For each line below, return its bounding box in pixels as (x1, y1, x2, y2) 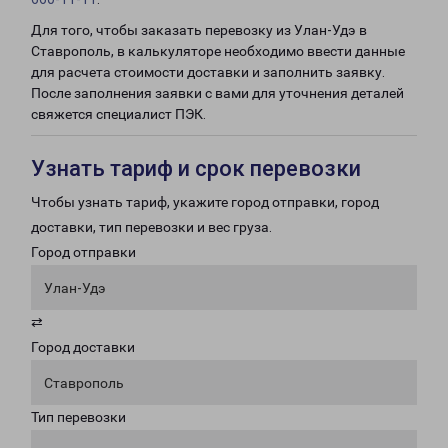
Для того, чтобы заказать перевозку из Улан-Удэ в (31, 22, 367, 38)
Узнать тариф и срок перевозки (31, 156, 361, 181)
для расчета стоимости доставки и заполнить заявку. (31, 64, 385, 80)
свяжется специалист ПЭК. (31, 106, 206, 122)
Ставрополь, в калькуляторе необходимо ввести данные (31, 43, 405, 59)
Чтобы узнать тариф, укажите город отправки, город (31, 194, 379, 210)
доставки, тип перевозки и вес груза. (31, 219, 272, 235)
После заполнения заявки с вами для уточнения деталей (31, 85, 404, 101)
